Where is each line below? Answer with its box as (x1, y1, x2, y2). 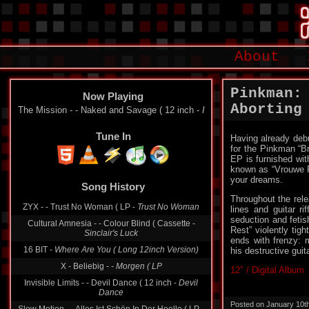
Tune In (95, 130, 131, 142)
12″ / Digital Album (230, 265, 304, 275)
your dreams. (230, 175, 283, 185)
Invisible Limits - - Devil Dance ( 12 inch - (24, 278, 179, 288)
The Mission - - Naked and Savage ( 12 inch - (17, 105, 202, 115)
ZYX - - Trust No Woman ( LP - (23, 202, 137, 212)
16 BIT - (23, 245, 54, 255)
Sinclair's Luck (84, 228, 138, 238)
